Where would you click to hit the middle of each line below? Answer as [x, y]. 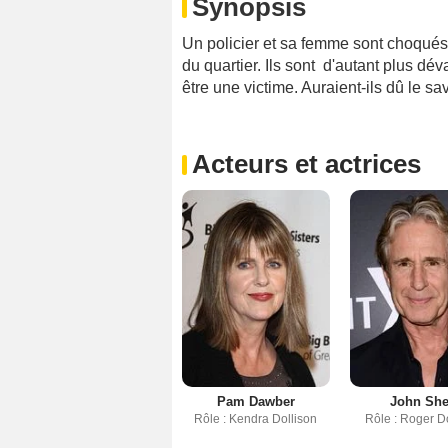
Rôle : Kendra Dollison [256, 418]
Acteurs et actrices [306, 164]
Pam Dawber [255, 401]
